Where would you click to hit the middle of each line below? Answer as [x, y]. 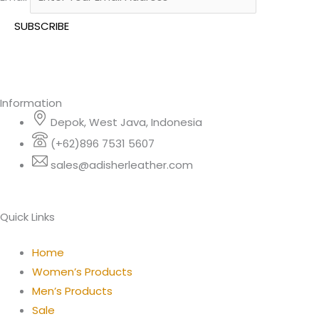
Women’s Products [82, 271]
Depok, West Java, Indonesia [126, 122]
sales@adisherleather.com [122, 165]
